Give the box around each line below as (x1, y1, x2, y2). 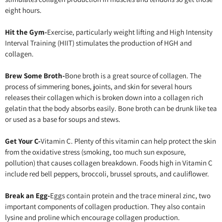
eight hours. (5, 5, 42, 15)
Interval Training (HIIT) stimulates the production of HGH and (5, 38, 192, 48)
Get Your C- (5, 136, 41, 146)
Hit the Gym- (5, 27, 47, 37)
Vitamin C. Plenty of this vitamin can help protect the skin (41, 136, 216, 146)
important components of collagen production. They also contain (5, 201, 205, 211)
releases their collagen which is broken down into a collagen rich (5, 92, 203, 102)
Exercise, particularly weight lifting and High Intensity (47, 27, 213, 37)
